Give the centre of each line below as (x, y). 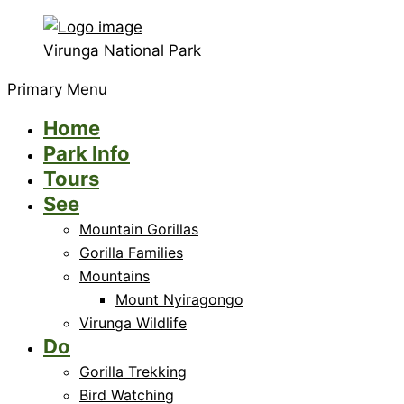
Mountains (115, 276)
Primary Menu (57, 89)
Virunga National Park (122, 50)
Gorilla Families (131, 252)
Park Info (87, 153)
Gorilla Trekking (133, 372)
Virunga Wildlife (133, 323)
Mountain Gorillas (139, 229)
